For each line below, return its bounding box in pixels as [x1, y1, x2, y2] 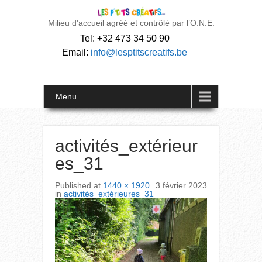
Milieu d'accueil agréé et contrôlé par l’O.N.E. [47, 18, 215, 27]
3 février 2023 [156, 181, 207, 190]
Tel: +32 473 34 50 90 [80, 33, 170, 43]
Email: [62, 47, 91, 57]
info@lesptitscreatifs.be [91, 47, 187, 57]
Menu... [56, 92, 84, 101]
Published [55, 181, 94, 190]
